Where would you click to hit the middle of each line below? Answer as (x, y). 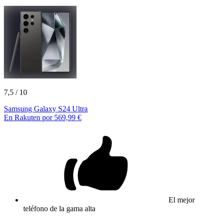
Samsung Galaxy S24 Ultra (46, 108)
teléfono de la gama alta (59, 208)
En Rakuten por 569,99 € (43, 117)
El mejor (182, 200)
